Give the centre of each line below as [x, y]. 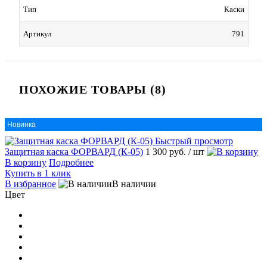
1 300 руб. [167, 152]
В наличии [134, 184]
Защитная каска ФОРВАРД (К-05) [74, 152]
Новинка [21, 125]
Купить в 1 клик [38, 173]
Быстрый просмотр [194, 141]
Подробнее [71, 163]
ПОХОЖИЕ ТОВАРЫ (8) [93, 90]
